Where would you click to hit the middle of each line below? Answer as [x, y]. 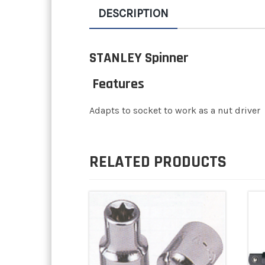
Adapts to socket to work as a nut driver [175, 111]
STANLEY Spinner [139, 58]
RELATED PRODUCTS [158, 162]
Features [117, 84]
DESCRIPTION [133, 14]
